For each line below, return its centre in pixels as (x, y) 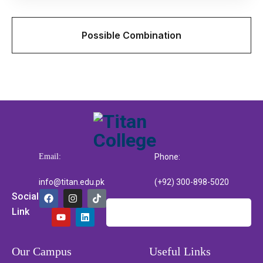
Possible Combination (131, 35)
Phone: (167, 156)
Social (25, 196)
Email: (50, 156)
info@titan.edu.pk (72, 182)
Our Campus (42, 251)
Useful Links (180, 251)
